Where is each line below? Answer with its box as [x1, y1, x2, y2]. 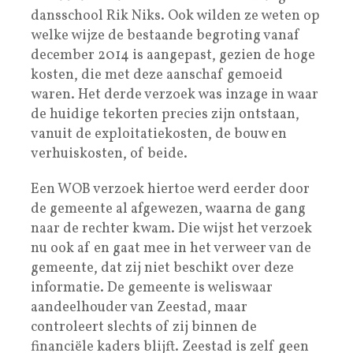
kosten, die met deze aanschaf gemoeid [31, 65, 283, 85]
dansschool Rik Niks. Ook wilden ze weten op [31, 6, 320, 26]
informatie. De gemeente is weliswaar [31, 277, 273, 298]
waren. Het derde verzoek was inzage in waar [31, 84, 318, 105]
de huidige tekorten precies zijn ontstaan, [31, 104, 299, 124]
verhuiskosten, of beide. [31, 143, 188, 164]
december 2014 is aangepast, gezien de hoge [31, 45, 315, 65]
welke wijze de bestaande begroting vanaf [31, 25, 300, 46]
